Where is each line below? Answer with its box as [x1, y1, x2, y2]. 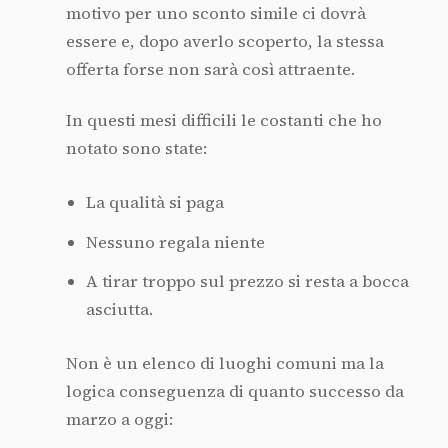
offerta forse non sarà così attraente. [65, 58, 355, 82]
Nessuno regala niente [85, 230, 265, 254]
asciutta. [85, 298, 153, 322]
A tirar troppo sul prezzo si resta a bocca [85, 270, 409, 294]
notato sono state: [65, 137, 207, 161]
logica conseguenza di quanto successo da [65, 380, 404, 404]
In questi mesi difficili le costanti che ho [65, 109, 382, 133]
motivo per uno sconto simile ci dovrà [65, 2, 366, 26]
